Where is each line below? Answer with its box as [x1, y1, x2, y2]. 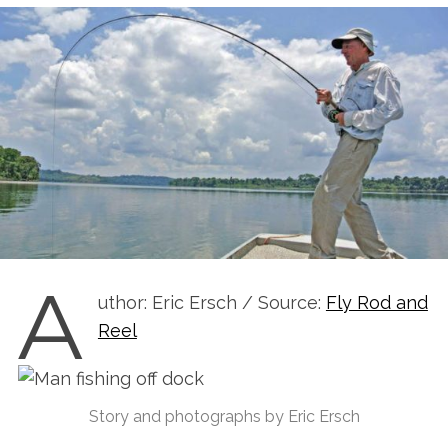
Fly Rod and [325, 291, 428, 313]
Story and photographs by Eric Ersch [88, 406, 360, 426]
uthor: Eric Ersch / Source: [97, 291, 326, 313]
